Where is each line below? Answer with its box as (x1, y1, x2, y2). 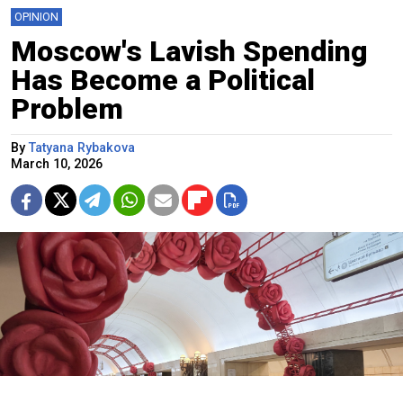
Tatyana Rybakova (29, 139, 135, 156)
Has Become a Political (11, 62, 315, 97)
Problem (11, 91, 123, 126)
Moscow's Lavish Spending (11, 33, 368, 68)
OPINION (14, 9, 58, 23)
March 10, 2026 (11, 156, 103, 172)
